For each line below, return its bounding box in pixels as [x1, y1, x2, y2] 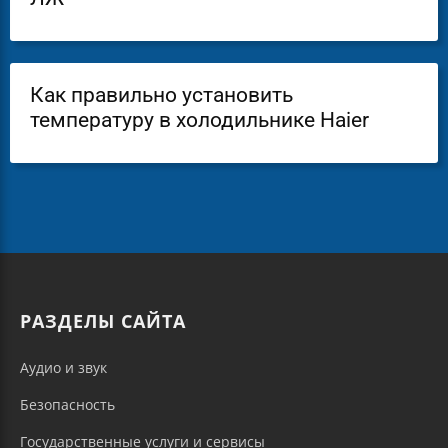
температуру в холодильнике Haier [30, 107, 369, 132]
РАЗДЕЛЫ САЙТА [20, 308, 186, 333]
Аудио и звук [20, 357, 107, 377]
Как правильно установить [30, 82, 293, 107]
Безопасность [20, 394, 115, 414]
